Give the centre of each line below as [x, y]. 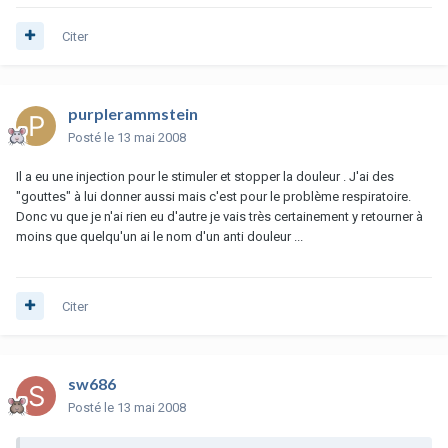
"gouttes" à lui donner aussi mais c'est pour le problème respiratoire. [213, 196]
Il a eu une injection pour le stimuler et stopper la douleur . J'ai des [205, 176]
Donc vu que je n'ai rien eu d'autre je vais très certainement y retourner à [219, 216]
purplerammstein [133, 113]
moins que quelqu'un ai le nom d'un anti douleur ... [159, 236]
